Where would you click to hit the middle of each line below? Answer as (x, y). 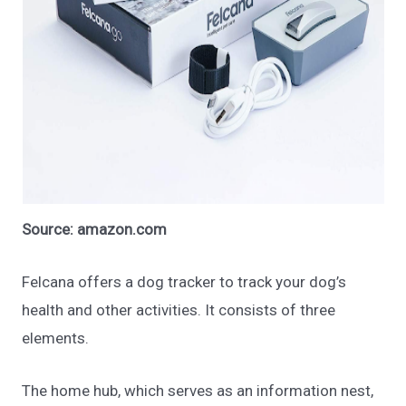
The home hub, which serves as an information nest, (198, 390)
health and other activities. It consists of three (179, 309)
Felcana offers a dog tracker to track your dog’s (184, 281)
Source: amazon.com (95, 229)
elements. (58, 338)
